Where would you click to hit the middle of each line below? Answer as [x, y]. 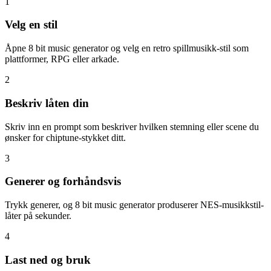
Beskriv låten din [47, 103]
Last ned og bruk [48, 260]
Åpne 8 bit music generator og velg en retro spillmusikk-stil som [127, 48]
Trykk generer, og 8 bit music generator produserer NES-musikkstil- [134, 205]
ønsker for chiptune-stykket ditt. [65, 137]
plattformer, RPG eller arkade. [62, 59]
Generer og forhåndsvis [63, 181]
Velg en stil [31, 25]
